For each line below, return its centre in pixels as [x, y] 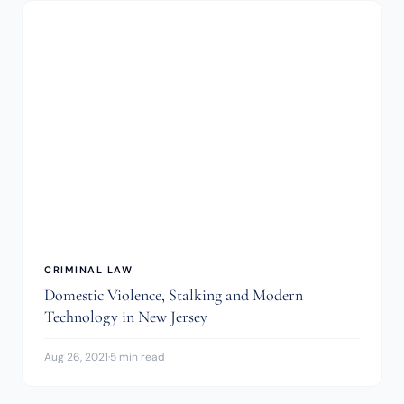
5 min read [138, 358]
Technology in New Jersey [126, 317]
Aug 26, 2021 [76, 358]
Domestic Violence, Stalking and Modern [174, 295]
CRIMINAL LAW [89, 270]
